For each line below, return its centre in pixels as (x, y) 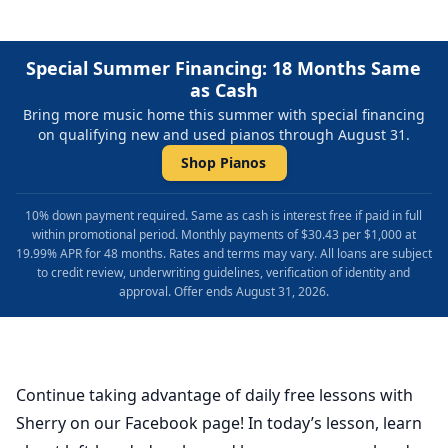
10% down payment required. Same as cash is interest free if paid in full (224, 216)
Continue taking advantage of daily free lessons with (214, 395)
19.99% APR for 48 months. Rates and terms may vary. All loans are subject (224, 254)
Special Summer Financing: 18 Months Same (224, 68)
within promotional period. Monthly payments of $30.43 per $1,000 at (224, 235)
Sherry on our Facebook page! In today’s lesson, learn (219, 423)
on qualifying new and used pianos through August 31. (224, 135)
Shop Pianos (224, 163)
